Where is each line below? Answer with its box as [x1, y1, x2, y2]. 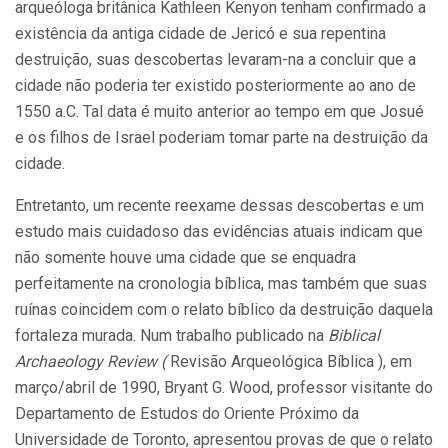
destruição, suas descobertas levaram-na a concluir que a [15, 49, 416, 69]
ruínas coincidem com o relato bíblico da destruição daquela [15, 299, 433, 319]
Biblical [328, 325, 380, 345]
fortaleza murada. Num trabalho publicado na [15, 325, 328, 345]
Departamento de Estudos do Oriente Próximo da [15, 403, 359, 423]
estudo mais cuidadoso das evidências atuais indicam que [15, 221, 423, 241]
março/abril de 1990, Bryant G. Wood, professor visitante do [15, 377, 433, 397]
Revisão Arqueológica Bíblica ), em [170, 351, 412, 371]
